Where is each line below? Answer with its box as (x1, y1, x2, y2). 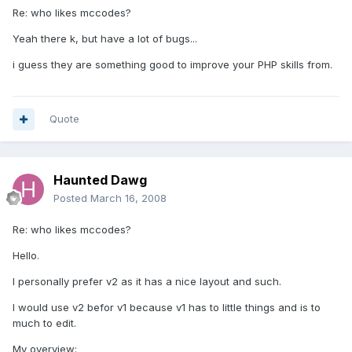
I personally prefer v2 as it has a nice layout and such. (13, 275, 281, 288)
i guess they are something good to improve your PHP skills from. (13, 58, 332, 71)
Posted (53, 192, 90, 205)
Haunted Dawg (53, 172, 147, 189)
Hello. (13, 249, 39, 262)
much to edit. (13, 317, 76, 330)
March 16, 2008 (90, 192, 167, 205)
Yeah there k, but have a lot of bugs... (13, 32, 197, 46)
